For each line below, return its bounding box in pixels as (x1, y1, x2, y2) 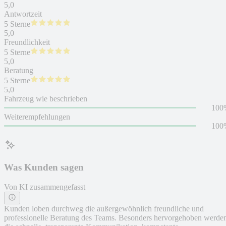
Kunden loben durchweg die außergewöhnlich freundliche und (4, 204, 204, 213)
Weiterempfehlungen (4, 112, 70, 121)
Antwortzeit (4, 9, 42, 18)
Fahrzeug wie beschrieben (4, 94, 87, 103)
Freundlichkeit (4, 37, 50, 46)
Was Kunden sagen (4, 162, 84, 173)
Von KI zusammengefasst (4, 183, 85, 192)
